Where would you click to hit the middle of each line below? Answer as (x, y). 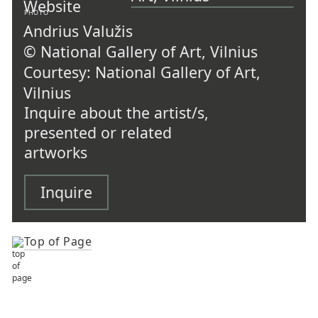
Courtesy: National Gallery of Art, (142, 72)
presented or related (98, 133)
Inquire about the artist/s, (116, 113)
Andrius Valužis (78, 31)
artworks (55, 153)
